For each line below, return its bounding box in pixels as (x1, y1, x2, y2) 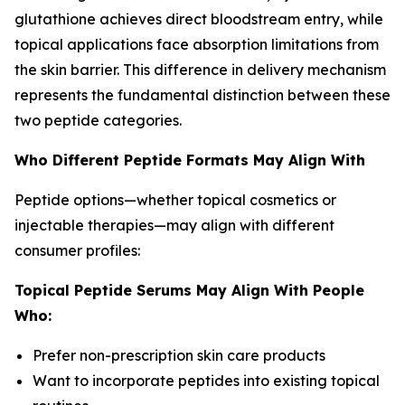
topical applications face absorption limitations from (14, 35, 379, 53)
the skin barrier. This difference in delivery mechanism (14, 61, 386, 79)
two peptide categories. (14, 111, 182, 129)
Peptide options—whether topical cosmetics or (14, 191, 336, 209)
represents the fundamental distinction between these (14, 86, 391, 104)
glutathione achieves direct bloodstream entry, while (14, 10, 383, 28)
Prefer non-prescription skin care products (33, 346, 325, 364)
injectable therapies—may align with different (14, 216, 334, 234)
